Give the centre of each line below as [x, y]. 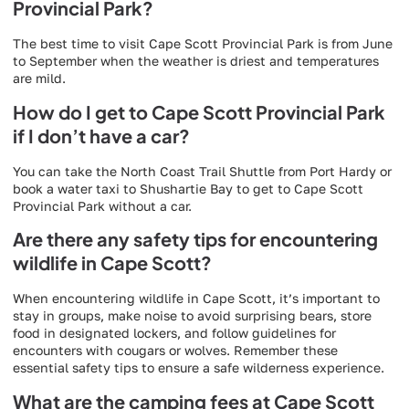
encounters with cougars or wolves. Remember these [175, 351]
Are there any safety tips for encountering [195, 239]
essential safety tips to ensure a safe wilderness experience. [199, 368]
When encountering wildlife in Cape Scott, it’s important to [196, 299]
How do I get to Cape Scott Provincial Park [199, 111]
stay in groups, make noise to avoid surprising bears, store [192, 316]
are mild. [39, 79]
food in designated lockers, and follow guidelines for [174, 333]
